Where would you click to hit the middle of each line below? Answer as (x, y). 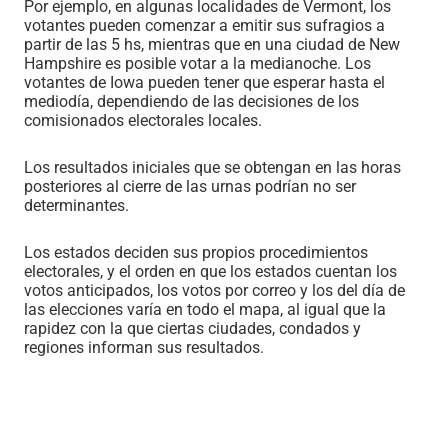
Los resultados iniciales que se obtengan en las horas (212, 168)
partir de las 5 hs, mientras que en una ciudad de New (212, 45)
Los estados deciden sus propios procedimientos (196, 253)
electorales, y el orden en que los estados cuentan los (210, 272)
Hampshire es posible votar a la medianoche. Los (197, 64)
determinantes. (76, 206)
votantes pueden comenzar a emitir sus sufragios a (204, 26)
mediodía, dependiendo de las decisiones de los (191, 102)
